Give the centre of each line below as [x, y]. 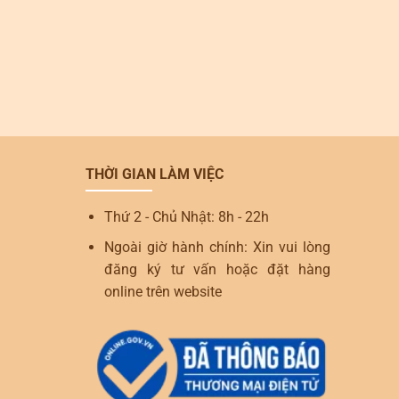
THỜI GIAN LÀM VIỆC [155, 174]
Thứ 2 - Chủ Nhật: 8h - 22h [186, 216]
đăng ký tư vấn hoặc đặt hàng [217, 270]
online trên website [163, 292]
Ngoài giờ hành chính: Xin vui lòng [217, 248]
